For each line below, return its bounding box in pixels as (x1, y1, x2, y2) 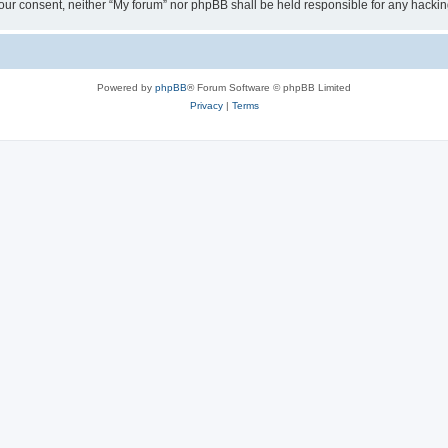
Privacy (189, 99, 223, 111)
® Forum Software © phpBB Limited (187, 81, 351, 93)
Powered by (97, 81, 155, 93)
